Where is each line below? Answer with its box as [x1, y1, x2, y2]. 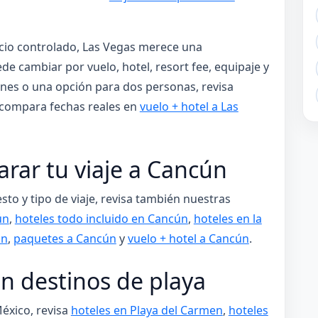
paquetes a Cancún [13, 230, 116, 246]
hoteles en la [193, 210, 262, 226]
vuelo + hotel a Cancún [127, 230, 249, 246]
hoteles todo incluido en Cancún [14, 210, 188, 226]
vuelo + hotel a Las [139, 99, 238, 115]
